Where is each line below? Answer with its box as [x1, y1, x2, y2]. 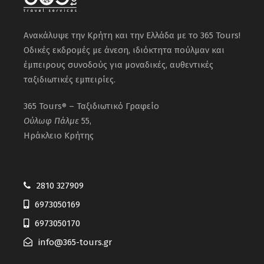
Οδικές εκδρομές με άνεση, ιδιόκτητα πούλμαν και [24, 44, 225, 55]
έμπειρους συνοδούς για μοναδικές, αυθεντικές [24, 59, 213, 70]
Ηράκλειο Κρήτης [24, 130, 94, 141]
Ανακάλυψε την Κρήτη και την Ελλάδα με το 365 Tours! [24, 29, 240, 41]
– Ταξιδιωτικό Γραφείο [67, 100, 159, 111]
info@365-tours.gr [38, 236, 112, 247]
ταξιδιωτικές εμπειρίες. [24, 74, 115, 85]
